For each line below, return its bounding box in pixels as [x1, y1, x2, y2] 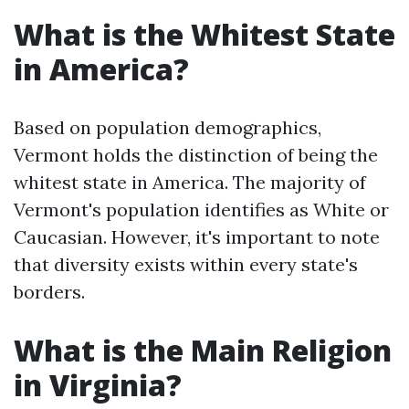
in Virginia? [14, 365, 182, 404]
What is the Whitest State [14, 15, 395, 54]
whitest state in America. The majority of [14, 171, 366, 194]
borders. [14, 280, 85, 303]
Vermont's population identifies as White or [14, 198, 389, 221]
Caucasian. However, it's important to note [14, 225, 380, 248]
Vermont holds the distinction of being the [14, 143, 378, 166]
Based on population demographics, [14, 116, 321, 139]
